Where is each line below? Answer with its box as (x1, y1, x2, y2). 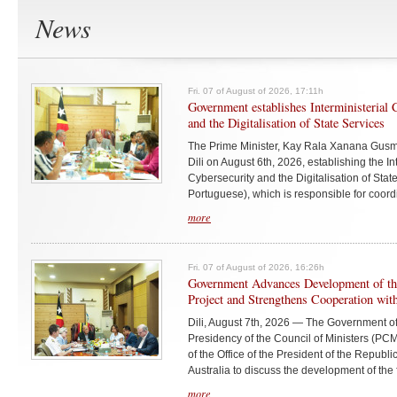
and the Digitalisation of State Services (188, 113, 385, 131)
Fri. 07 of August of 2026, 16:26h (188, 261, 324, 272)
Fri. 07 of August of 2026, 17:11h (188, 85, 323, 96)
